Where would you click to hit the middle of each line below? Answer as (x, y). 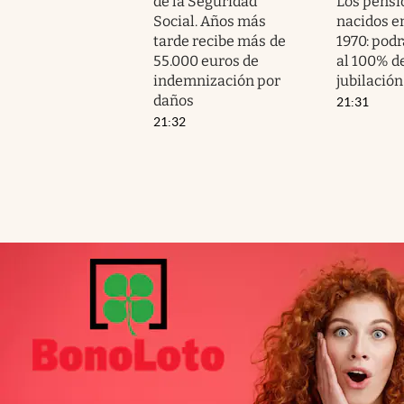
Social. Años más (210, 21)
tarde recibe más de (220, 41)
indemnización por (217, 80)
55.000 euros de (207, 60)
